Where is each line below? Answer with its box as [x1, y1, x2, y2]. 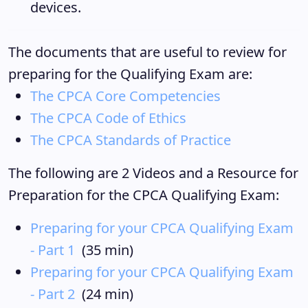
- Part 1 [30, 241, 75, 259]
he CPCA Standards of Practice [38, 131, 231, 149]
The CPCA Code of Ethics [30, 109, 186, 127]
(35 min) [75, 241, 133, 259]
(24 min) [75, 285, 133, 303]
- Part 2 [30, 285, 75, 303]
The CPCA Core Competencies [30, 87, 221, 105]
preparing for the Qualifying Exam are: [8, 65, 252, 83]
